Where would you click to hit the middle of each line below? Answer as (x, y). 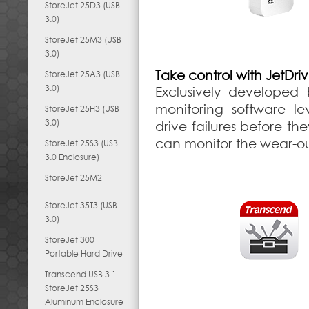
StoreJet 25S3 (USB (81, 143)
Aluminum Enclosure (84, 302)
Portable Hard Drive (84, 253)
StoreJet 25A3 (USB (82, 74)
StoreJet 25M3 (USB (83, 40)
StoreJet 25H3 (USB (82, 109)
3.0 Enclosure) (72, 157)
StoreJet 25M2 (73, 178)
